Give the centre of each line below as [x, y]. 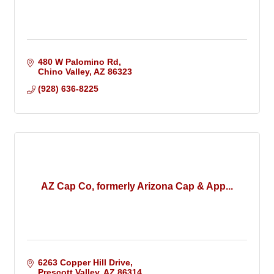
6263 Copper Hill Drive [84, 263]
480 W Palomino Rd [78, 62]
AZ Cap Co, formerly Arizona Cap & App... [137, 187]
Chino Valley [63, 72]
